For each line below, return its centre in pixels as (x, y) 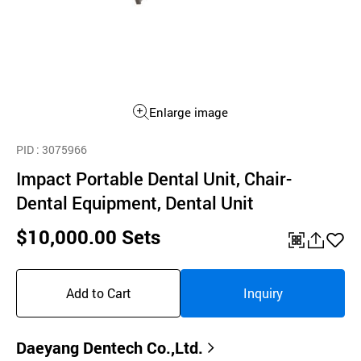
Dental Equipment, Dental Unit (135, 203)
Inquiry (263, 293)
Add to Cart (98, 293)
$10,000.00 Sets (88, 237)
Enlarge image (189, 112)
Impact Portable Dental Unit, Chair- (154, 178)
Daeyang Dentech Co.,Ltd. (110, 347)
